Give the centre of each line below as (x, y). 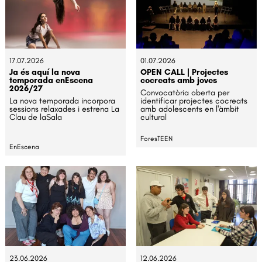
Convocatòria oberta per (185, 92)
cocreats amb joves (179, 80)
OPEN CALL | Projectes (185, 72)
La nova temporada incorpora (63, 100)
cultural (154, 117)
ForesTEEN (157, 138)
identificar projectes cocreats (194, 100)
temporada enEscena (51, 80)
